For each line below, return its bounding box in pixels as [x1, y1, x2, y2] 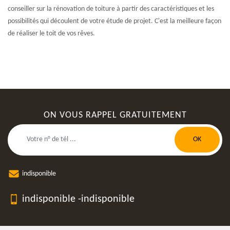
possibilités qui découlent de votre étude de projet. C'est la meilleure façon [8, 17, 221, 25]
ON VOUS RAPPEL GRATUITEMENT [43, 110, 187, 120]
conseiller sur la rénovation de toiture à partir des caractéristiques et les [8, 5, 214, 13]
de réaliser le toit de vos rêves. [8, 29, 95, 37]
